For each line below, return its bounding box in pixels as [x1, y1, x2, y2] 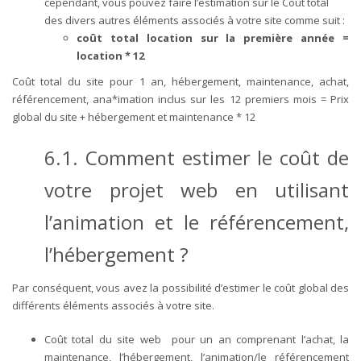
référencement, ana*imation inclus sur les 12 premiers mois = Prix [12, 91, 349, 106]
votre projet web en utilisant [44, 176, 349, 203]
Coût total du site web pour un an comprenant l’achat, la [44, 331, 349, 346]
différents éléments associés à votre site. [12, 297, 219, 313]
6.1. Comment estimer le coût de [44, 143, 349, 171]
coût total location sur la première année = [77, 30, 349, 45]
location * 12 [77, 48, 144, 63]
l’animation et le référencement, [44, 208, 349, 235]
